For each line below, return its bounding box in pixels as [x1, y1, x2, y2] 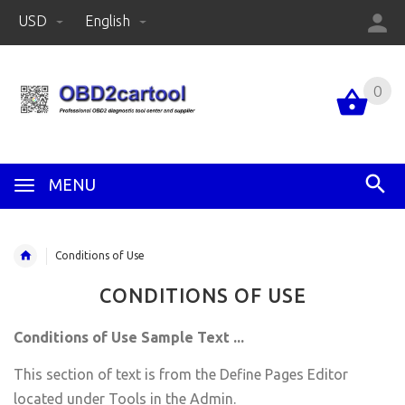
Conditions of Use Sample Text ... [14, 329, 244, 346]
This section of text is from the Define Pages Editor [14, 365, 348, 382]
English [85, 13, 130, 29]
